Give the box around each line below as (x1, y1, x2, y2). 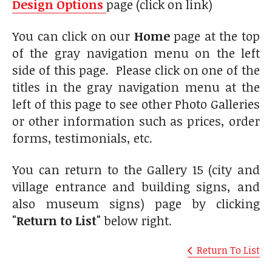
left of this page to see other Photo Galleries (12, 95, 260, 112)
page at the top (169, 27, 260, 44)
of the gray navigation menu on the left (12, 44, 260, 61)
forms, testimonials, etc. (12, 129, 152, 146)
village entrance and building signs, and (12, 177, 260, 195)
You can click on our (12, 27, 134, 44)
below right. (101, 211, 172, 229)
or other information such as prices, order (12, 112, 260, 129)
